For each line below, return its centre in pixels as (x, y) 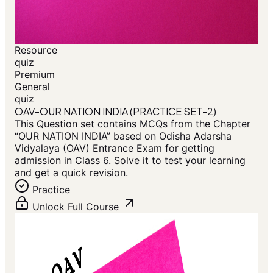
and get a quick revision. (71, 173)
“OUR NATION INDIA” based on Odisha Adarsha (123, 136)
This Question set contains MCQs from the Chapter (133, 124)
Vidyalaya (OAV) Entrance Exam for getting (115, 148)
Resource (36, 50)
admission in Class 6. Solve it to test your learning (130, 161)
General (32, 87)
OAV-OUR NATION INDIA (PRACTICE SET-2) (115, 112)
